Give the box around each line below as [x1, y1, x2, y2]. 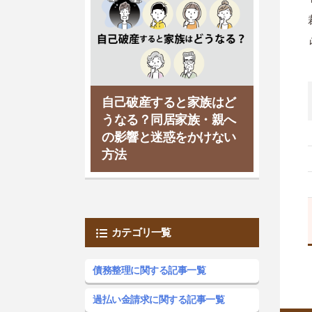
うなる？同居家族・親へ [102, 112, 236, 127]
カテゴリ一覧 [111, 226, 171, 238]
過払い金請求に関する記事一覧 [93, 293, 224, 305]
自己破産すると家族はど [102, 95, 236, 109]
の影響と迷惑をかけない [102, 130, 236, 144]
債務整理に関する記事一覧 [93, 264, 205, 276]
